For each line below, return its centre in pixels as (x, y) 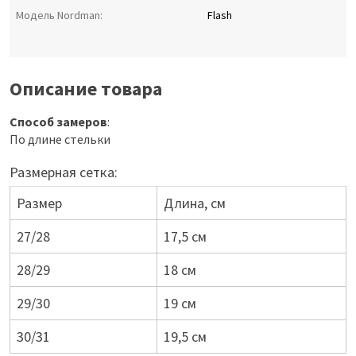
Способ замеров (58, 122)
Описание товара (86, 89)
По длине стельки (60, 139)
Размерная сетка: (64, 172)
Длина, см (195, 203)
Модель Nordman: (59, 15)
